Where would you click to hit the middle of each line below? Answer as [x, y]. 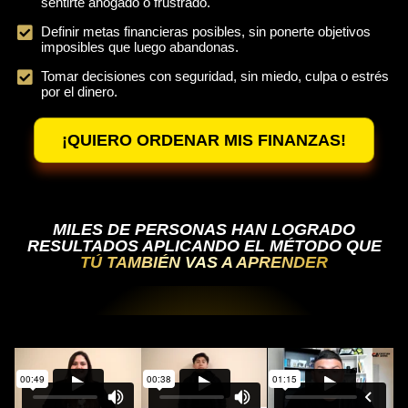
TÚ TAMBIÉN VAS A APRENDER [204, 263]
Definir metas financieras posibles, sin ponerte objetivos [205, 32]
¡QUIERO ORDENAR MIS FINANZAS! [204, 141]
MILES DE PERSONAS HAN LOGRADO [204, 230]
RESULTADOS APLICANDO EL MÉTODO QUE [204, 246]
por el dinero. [79, 92]
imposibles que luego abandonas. [139, 47]
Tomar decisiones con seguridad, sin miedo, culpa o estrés [214, 76]
